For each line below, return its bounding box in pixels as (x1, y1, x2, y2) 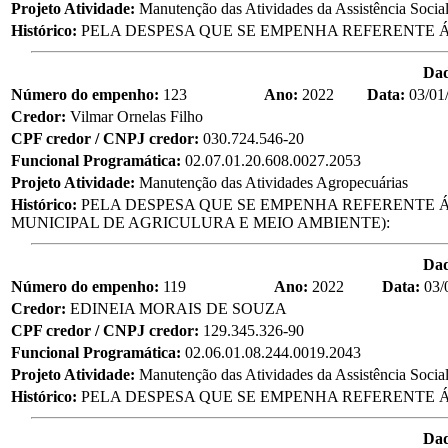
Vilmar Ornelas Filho (70, 107, 203, 125)
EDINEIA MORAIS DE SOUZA (70, 299, 287, 317)
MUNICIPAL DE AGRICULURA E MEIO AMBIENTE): (11, 213, 390, 231)
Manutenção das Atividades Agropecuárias (139, 173, 408, 191)
